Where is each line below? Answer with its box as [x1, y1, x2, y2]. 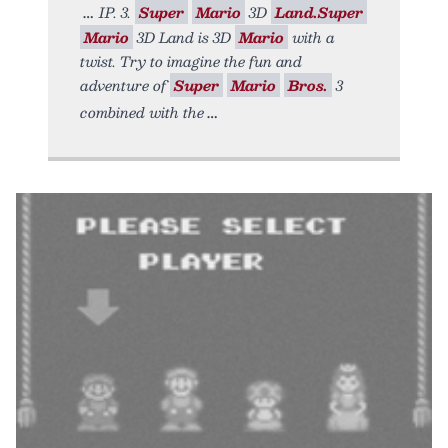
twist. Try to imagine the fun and [80, 48, 302, 73]
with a [288, 24, 335, 49]
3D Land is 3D [133, 24, 235, 49]
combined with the [80, 99, 204, 124]
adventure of [80, 72, 170, 97]
